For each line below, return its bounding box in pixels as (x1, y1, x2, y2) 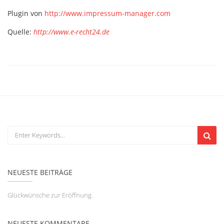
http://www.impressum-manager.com (44, 8, 170, 18)
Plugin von (7, 8, 44, 18)
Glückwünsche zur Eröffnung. (7, 190, 93, 199)
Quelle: (7, 27, 33, 36)
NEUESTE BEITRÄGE (7, 167, 72, 177)
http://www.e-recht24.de (33, 27, 109, 36)
